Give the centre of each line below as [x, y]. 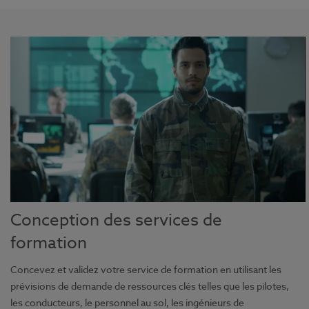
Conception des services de [116, 221]
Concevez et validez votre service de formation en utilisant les [146, 270]
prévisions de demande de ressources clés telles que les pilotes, [150, 286]
